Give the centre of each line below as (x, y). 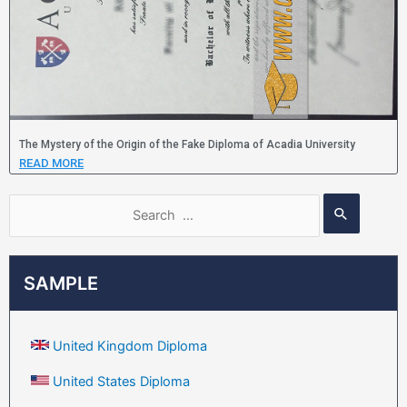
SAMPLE (61, 283)
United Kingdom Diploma (130, 346)
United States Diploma (121, 381)
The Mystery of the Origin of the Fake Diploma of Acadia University (187, 145)
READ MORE (51, 164)
